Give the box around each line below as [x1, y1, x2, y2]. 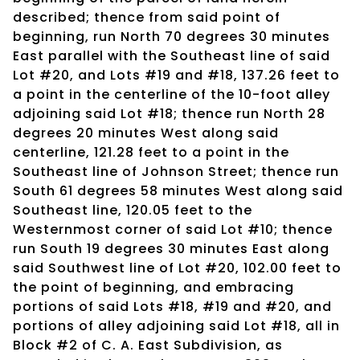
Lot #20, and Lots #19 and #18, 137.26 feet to [13, 65, 340, 84]
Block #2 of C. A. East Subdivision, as [13, 335, 283, 354]
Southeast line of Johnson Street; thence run [13, 162, 339, 181]
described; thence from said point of [13, 7, 280, 27]
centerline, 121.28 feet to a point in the [13, 142, 289, 162]
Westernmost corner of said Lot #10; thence [13, 219, 333, 239]
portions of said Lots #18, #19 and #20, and [13, 297, 332, 316]
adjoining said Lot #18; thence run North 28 [13, 104, 325, 123]
